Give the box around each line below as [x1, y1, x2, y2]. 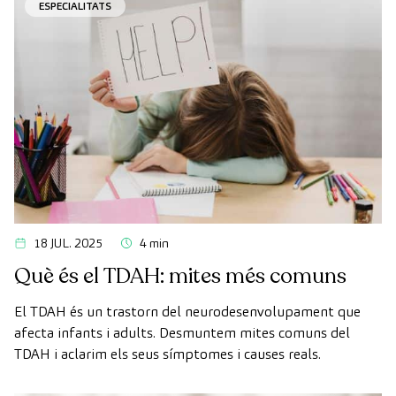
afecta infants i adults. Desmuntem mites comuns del [14, 323, 350, 342]
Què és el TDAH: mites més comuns [14, 261, 346, 291]
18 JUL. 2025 [34, 234, 103, 251]
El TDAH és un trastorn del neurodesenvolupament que [14, 301, 361, 321]
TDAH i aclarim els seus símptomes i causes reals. [14, 344, 321, 363]
